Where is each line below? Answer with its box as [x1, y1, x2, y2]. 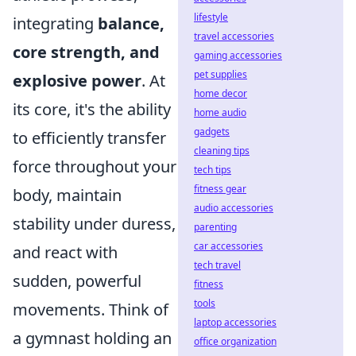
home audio [194, 106, 246, 119]
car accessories [194, 239, 263, 253]
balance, [98, 13, 164, 34]
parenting [194, 220, 237, 234]
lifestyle [194, 10, 228, 24]
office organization [194, 335, 277, 348]
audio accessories [194, 201, 273, 215]
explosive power [13, 70, 141, 91]
